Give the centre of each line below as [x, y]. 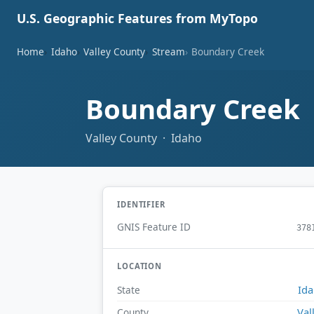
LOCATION [140, 266]
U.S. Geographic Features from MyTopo [137, 18]
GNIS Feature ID [154, 227]
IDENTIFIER [141, 204]
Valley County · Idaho [144, 138]
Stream [168, 51]
